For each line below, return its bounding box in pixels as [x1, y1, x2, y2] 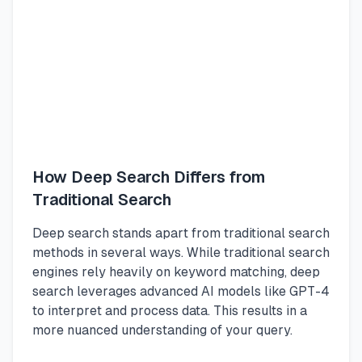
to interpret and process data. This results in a [32, 303, 307, 318]
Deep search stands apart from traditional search [32, 225, 330, 241]
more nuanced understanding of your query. [32, 322, 293, 338]
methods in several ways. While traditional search [32, 245, 330, 260]
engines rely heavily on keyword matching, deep [32, 264, 320, 280]
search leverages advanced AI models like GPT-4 [32, 284, 330, 299]
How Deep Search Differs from [32, 168, 265, 186]
